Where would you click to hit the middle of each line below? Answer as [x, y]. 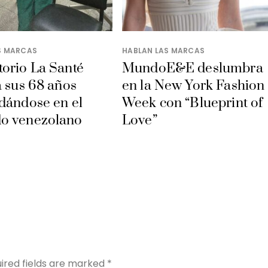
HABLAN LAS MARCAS [164, 50]
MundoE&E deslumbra [193, 68]
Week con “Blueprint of [193, 103]
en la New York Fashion [194, 86]
